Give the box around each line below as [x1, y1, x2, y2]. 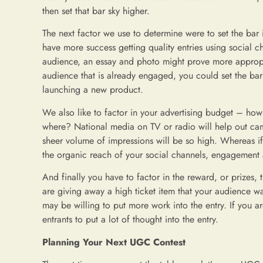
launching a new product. [42, 83, 143, 97]
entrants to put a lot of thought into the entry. [42, 213, 218, 227]
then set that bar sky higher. [42, 4, 150, 18]
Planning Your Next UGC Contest [42, 235, 186, 249]
